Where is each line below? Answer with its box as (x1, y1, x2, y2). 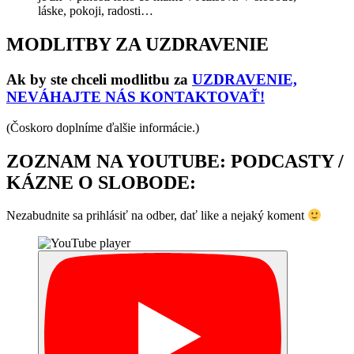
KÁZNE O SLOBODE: (6, 171, 196, 193)
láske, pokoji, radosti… (38, 4, 153, 18)
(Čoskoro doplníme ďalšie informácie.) (6, 120, 199, 134)
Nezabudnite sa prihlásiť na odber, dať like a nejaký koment (6, 209, 307, 223)
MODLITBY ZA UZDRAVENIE (6, 34, 269, 55)
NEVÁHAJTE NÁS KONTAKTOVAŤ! (6, 88, 265, 105)
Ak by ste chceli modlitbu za (6, 70, 192, 88)
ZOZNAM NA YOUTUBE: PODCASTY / (6, 150, 344, 171)
